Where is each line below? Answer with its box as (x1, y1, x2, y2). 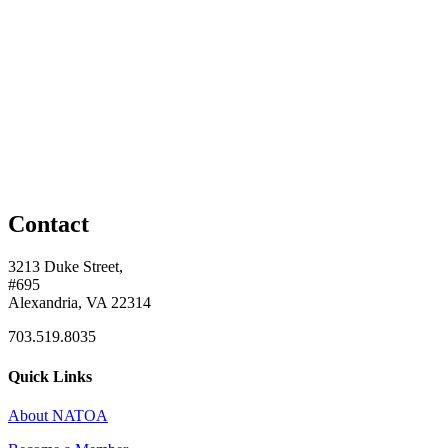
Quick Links (8, 367, 92, 385)
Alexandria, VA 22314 (8, 294, 151, 312)
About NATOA (8, 406, 108, 424)
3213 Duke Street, (8, 258, 123, 276)
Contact (8, 211, 89, 238)
